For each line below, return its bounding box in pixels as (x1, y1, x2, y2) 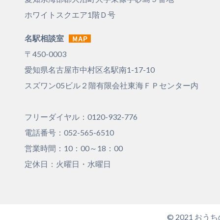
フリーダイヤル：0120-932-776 (25, 112, 137, 122)
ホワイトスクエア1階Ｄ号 (25, 10, 115, 20)
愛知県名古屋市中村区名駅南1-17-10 (25, 65, 155, 75)
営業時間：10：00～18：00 (25, 143, 123, 153)
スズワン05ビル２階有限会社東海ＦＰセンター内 (25, 81, 198, 90)
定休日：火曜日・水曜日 (25, 159, 111, 169)
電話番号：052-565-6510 (25, 128, 114, 137)
